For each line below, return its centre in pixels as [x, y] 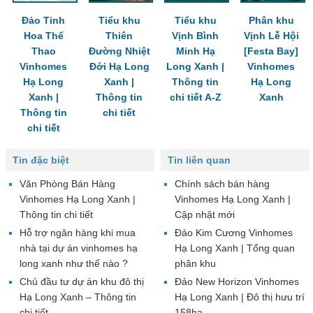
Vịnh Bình [196, 36]
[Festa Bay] [271, 51]
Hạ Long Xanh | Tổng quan [234, 248]
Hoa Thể [43, 36]
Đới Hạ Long [119, 67]
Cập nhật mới [204, 215]
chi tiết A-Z [195, 97]
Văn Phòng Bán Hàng [67, 184]
